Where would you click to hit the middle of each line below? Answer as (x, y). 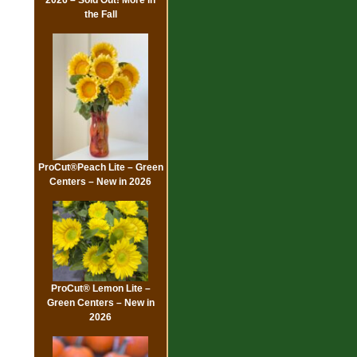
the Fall (100, 14)
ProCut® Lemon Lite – (100, 288)
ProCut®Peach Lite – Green (100, 168)
